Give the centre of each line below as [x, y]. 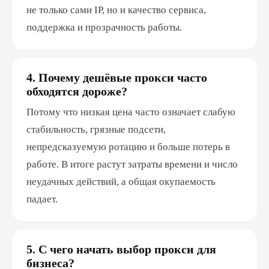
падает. [42, 199]
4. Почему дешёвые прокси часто [117, 77]
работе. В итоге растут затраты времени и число [132, 164]
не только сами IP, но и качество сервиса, [116, 10]
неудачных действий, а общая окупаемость [121, 182]
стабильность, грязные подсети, [96, 129]
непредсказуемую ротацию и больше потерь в [128, 147]
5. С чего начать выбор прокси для [121, 249]
